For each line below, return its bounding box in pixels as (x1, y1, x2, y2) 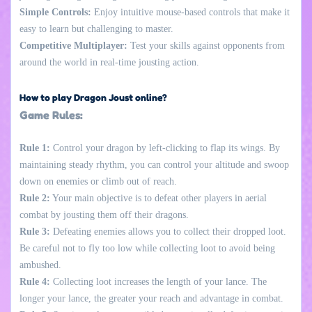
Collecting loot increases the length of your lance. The (50, 276, 267, 287)
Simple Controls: (19, 6, 91, 17)
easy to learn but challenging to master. (19, 23, 173, 34)
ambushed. (19, 259, 61, 270)
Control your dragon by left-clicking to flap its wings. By (50, 142, 280, 153)
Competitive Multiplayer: (19, 40, 127, 51)
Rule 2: (19, 192, 50, 203)
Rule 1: (19, 142, 50, 153)
